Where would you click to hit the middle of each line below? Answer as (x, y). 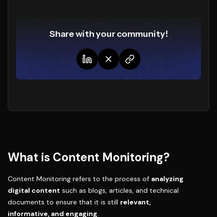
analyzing (167, 178)
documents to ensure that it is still (64, 202)
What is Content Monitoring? (89, 157)
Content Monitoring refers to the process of (79, 178)
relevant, (135, 202)
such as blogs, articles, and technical (119, 190)
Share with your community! (108, 34)
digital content (34, 190)
